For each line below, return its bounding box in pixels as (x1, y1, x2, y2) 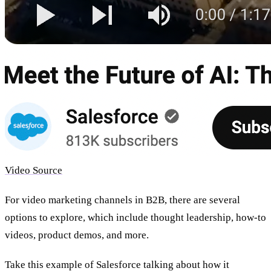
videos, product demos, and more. (5, 229, 149, 241)
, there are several (165, 194, 240, 206)
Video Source (5, 164, 62, 176)
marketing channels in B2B (48, 194, 165, 206)
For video (5, 194, 48, 206)
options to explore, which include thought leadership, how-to (5, 211, 266, 223)
